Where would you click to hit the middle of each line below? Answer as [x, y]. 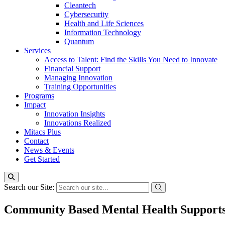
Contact [36, 141]
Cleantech [80, 5]
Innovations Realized [78, 123]
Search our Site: [30, 187]
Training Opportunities [80, 87]
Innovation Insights [75, 114]
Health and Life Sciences [104, 23]
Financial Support [72, 69]
